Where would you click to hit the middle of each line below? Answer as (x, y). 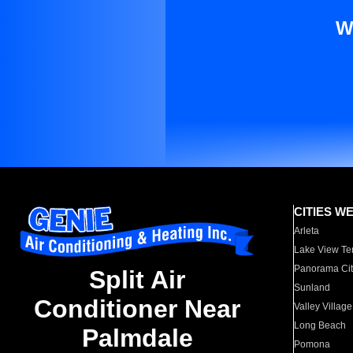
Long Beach (320, 325)
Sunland (312, 288)
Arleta (307, 231)
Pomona (312, 344)
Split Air (137, 280)
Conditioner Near (137, 309)
